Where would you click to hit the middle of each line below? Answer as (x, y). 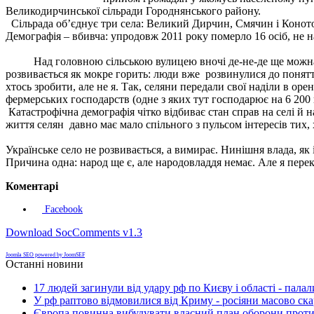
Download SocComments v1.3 (74, 232)
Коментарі (32, 186)
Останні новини (45, 264)
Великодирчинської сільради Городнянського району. (133, 11)
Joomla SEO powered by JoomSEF (45, 254)
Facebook (62, 209)
